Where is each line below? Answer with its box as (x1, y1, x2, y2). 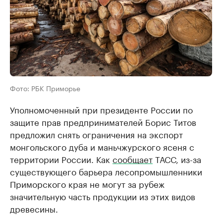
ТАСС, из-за (153, 152, 201, 165)
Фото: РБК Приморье (10, 82, 80, 93)
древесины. (10, 201, 58, 215)
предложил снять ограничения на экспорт (10, 127, 183, 140)
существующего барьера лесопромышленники (10, 164, 202, 177)
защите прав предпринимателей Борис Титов (10, 114, 196, 128)
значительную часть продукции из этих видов (10, 189, 195, 202)
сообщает (112, 152, 153, 165)
